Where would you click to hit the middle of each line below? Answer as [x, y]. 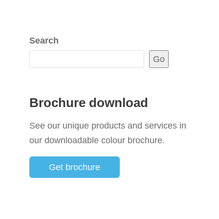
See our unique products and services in [108, 126]
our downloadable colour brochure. [97, 141]
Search [44, 41]
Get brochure [75, 167]
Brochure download [89, 103]
